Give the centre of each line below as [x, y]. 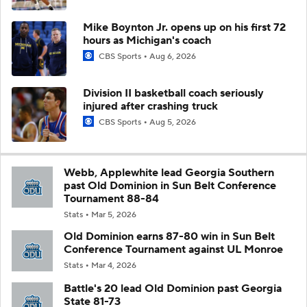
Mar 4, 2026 [114, 265]
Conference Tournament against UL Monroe [173, 249]
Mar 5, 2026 [114, 214]
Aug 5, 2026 [173, 122]
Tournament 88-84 [111, 198]
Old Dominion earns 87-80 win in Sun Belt [169, 236]
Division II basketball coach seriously [173, 93]
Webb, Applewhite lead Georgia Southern [169, 172]
